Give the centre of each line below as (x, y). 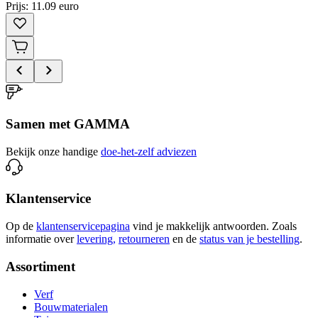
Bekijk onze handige (52, 151)
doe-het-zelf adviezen (149, 151)
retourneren (144, 239)
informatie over (40, 239)
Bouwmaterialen (71, 307)
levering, (96, 239)
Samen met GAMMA (68, 124)
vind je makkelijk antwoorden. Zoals (215, 226)
